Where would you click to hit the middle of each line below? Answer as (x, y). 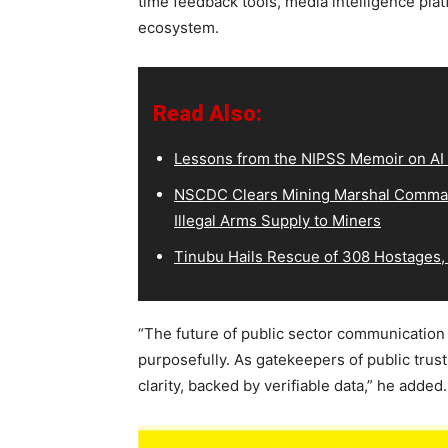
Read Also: (207, 113)
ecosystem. (178, 27)
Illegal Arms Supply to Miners (277, 220)
